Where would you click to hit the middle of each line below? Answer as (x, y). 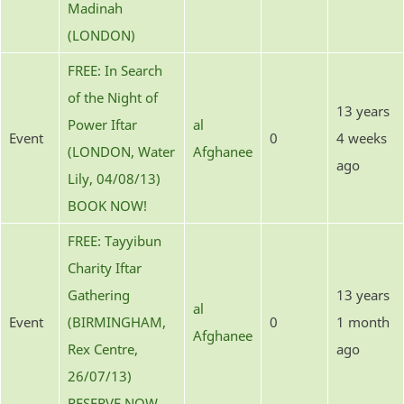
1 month (363, 321)
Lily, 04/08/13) (114, 178)
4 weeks (362, 138)
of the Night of (113, 97)
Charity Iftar (105, 267)
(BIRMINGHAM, (117, 321)
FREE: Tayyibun (115, 240)
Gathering (99, 294)
